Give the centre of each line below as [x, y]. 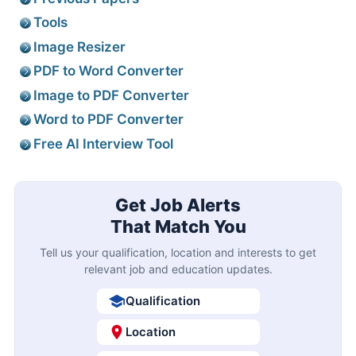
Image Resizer [79, 46]
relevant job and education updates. [178, 269]
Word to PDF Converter [108, 120]
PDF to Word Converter [108, 71]
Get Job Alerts [178, 205]
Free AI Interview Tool [103, 143]
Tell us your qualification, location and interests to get [178, 252]
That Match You [178, 226]
